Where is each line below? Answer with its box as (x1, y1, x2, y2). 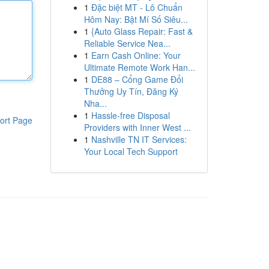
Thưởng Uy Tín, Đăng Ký (83, 85, 178, 97)
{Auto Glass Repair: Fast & (91, 25, 193, 37)
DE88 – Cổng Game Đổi (91, 73, 183, 85)
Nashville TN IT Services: (91, 133, 187, 145)
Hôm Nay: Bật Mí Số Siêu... (83, 13, 188, 25)
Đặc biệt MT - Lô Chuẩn (91, 1, 183, 13)
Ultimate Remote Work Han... (83, 61, 195, 73)
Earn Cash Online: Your (91, 49, 181, 61)
